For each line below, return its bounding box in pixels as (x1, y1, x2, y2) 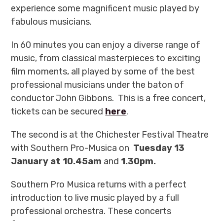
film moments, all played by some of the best (11, 66, 195, 77)
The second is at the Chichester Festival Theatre (11, 129, 209, 140)
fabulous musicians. (11, 16, 92, 27)
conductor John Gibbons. (11, 92, 116, 104)
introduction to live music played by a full (11, 192, 180, 203)
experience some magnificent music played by (11, 2, 200, 14)
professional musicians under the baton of (11, 79, 184, 90)
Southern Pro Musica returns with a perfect (11, 179, 187, 190)
